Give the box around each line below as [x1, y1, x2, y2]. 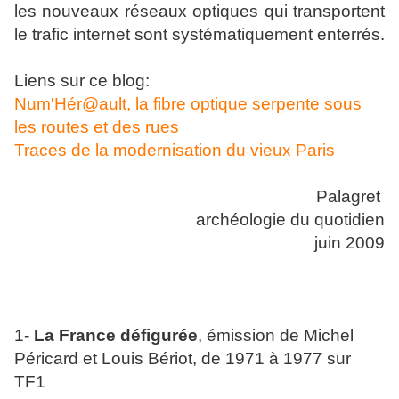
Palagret [316, 187, 385, 207]
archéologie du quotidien [196, 210, 385, 230]
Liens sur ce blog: [14, 71, 150, 91]
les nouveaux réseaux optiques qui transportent [14, 2, 385, 21]
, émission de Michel [198, 326, 354, 346]
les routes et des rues [14, 118, 179, 137]
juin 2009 [314, 233, 385, 253]
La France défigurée [34, 326, 198, 346]
